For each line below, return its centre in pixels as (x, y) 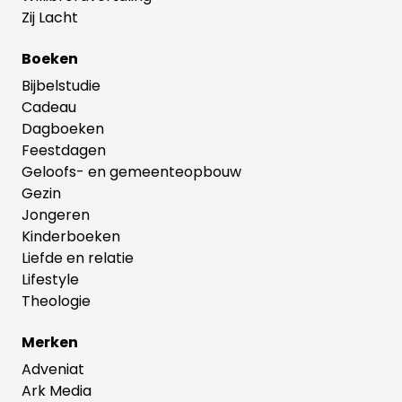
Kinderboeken (71, 236)
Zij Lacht (50, 17)
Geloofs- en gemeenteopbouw (131, 171)
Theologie (56, 301)
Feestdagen (64, 150)
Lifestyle (50, 279)
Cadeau (49, 107)
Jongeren (56, 214)
